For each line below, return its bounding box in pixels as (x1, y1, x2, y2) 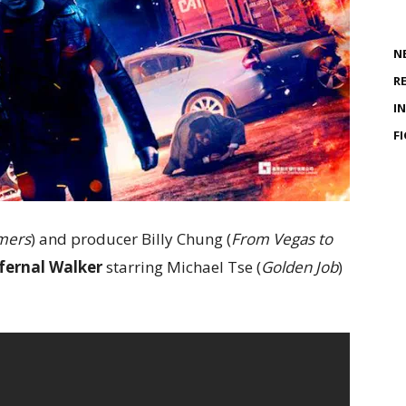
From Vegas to (231, 228, 333, 249)
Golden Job (261, 256, 338, 277)
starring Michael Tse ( (102, 256, 261, 277)
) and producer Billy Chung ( (31, 228, 231, 249)
